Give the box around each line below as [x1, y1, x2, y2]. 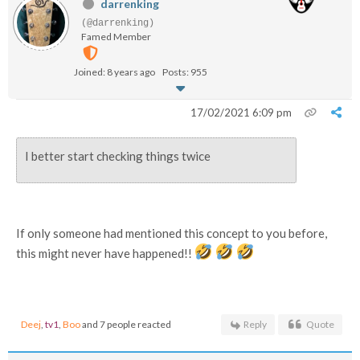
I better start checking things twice [25, 149, 213, 163]
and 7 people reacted [80, 318, 171, 330]
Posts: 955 [162, 66, 207, 78]
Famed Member [81, 31, 151, 43]
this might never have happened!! [16, 246, 194, 260]
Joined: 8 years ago [74, 66, 155, 78]
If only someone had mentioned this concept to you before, [16, 226, 327, 240]
